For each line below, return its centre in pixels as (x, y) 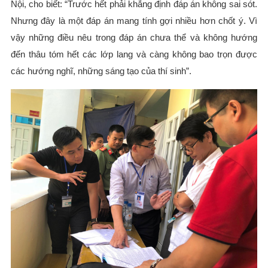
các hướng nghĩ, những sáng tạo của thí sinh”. (101, 71)
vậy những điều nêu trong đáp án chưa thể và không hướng (134, 37)
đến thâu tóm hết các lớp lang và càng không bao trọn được (134, 54)
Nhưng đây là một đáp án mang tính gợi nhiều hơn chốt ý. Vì (134, 20)
